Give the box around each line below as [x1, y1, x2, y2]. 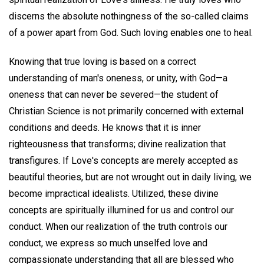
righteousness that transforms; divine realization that [9, 138, 226, 150]
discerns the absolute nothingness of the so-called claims [9, 10, 249, 22]
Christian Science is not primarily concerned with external [9, 105, 243, 117]
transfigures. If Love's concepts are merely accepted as [9, 154, 238, 166]
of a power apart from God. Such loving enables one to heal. [9, 27, 253, 38]
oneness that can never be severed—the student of [9, 88, 219, 100]
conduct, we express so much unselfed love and [9, 237, 207, 249]
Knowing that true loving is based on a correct [9, 55, 196, 67]
